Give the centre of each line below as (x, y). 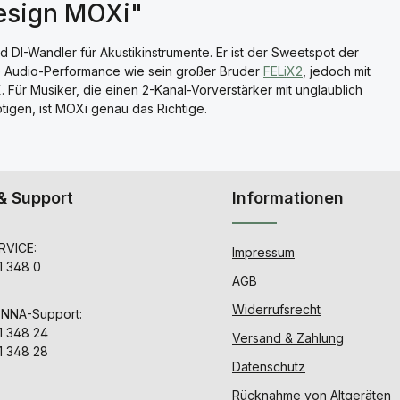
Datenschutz (269, 367)
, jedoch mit (337, 71)
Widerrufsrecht (276, 309)
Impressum (263, 252)
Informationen (288, 198)
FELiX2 (283, 71)
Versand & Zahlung (288, 338)
